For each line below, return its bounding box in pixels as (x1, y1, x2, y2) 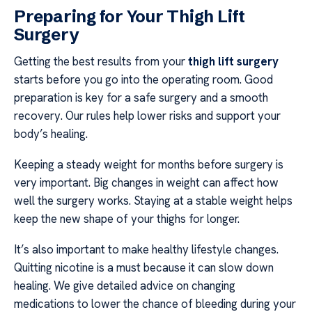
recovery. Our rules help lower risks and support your (14, 107, 281, 123)
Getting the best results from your (14, 53, 188, 69)
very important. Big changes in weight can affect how (14, 174, 279, 190)
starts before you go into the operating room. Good (14, 71, 273, 87)
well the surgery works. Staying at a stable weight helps (14, 192, 292, 208)
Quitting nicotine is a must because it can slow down (14, 260, 274, 276)
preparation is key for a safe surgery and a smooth (14, 89, 268, 105)
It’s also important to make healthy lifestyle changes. (14, 242, 279, 258)
